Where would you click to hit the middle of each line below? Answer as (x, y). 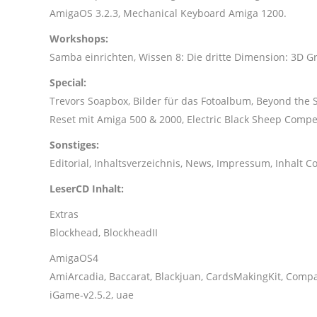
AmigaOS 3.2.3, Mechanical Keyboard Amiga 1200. (168, 13)
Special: (68, 82)
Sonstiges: (74, 145)
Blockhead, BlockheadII (104, 232)
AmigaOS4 (74, 258)
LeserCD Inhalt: (87, 189)
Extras (64, 214)
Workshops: (79, 39)
